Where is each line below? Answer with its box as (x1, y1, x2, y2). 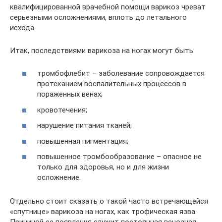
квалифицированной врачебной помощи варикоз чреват (10, 2, 206, 11)
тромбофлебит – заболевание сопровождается (37, 69, 205, 78)
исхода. (10, 23, 36, 32)
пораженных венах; (37, 90, 103, 99)
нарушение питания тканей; (37, 121, 132, 130)
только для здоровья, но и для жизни (37, 163, 169, 171)
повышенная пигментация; (37, 136, 128, 146)
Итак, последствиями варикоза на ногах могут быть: (10, 46, 195, 55)
